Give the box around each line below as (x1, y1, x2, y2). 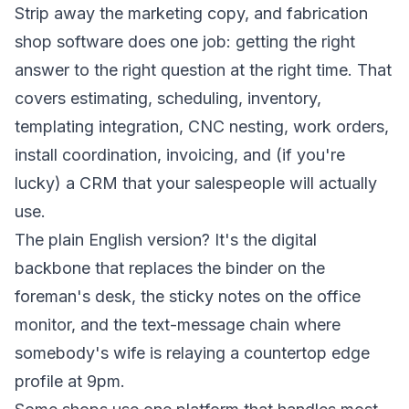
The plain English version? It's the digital (15, 230, 317, 249)
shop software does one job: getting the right (15, 32, 355, 51)
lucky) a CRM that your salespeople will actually (15, 173, 377, 193)
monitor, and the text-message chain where (15, 315, 341, 334)
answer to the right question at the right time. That (15, 60, 392, 79)
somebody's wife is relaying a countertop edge (15, 343, 370, 362)
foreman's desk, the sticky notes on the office (15, 287, 361, 306)
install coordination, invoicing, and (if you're (15, 145, 345, 164)
